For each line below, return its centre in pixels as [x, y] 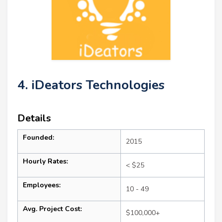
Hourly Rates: [45, 162]
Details [34, 118]
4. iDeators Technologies [91, 85]
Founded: [38, 138]
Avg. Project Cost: [52, 209]
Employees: [42, 185]
